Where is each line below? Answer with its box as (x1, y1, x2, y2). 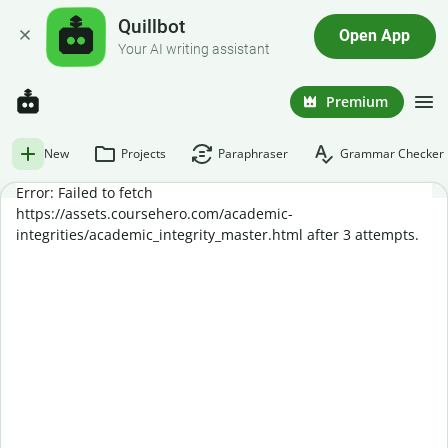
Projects (121, 145, 166, 162)
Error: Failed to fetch (16, 183, 153, 202)
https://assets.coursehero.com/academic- (16, 204, 293, 223)
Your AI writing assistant (118, 40, 271, 58)
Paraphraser (218, 145, 288, 162)
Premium (326, 91, 388, 111)
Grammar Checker (340, 145, 444, 162)
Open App (339, 27, 411, 46)
